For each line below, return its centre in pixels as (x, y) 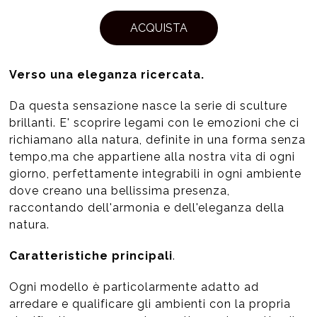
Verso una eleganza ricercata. (107, 75)
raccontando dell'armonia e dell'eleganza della (147, 208)
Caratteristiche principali (91, 256)
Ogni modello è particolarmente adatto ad (134, 287)
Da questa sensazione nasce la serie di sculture (149, 106)
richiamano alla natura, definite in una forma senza (158, 140)
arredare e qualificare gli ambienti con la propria (150, 304)
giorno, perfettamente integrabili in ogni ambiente (156, 174)
